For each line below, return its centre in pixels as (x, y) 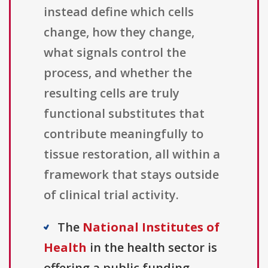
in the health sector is (152, 248)
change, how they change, (119, 32)
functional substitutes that (124, 114)
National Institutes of (151, 227)
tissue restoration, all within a (132, 154)
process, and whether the (118, 73)
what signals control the (115, 53)
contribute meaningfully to (124, 134)
